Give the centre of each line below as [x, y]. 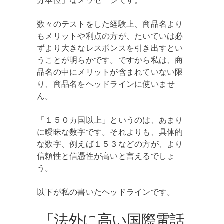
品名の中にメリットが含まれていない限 [110, 72]
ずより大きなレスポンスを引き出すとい [110, 48]
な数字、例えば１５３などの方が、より [110, 144]
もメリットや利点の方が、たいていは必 [110, 36]
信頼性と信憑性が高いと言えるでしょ [106, 156]
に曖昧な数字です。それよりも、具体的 [110, 132]
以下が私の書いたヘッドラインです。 [106, 192]
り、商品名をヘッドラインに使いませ [106, 84]
